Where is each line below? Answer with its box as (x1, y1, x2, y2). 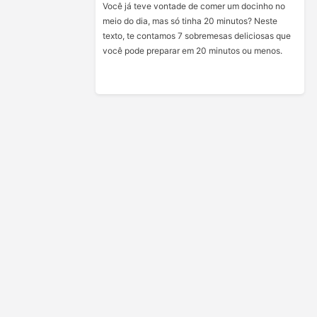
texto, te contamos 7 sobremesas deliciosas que (103, 30, 292, 41)
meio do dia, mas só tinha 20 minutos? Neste (103, 16, 278, 26)
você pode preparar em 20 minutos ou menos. (103, 45, 283, 56)
